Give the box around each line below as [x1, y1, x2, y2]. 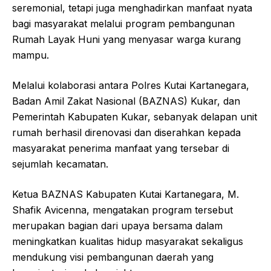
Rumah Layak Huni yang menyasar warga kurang [12, 33, 241, 45]
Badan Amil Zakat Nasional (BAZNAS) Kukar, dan [12, 94, 240, 107]
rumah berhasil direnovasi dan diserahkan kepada [12, 126, 241, 139]
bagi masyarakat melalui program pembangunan [12, 17, 235, 30]
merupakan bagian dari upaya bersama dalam [12, 219, 223, 232]
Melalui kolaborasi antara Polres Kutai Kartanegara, [12, 79, 249, 91]
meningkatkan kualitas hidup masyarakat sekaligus [12, 235, 243, 247]
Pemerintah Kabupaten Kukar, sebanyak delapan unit [12, 110, 257, 123]
